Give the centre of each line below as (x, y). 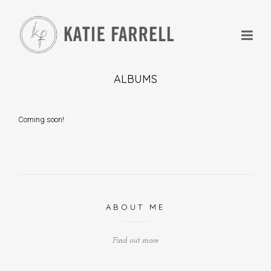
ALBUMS (135, 79)
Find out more (135, 240)
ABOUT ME (135, 207)
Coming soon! (41, 120)
